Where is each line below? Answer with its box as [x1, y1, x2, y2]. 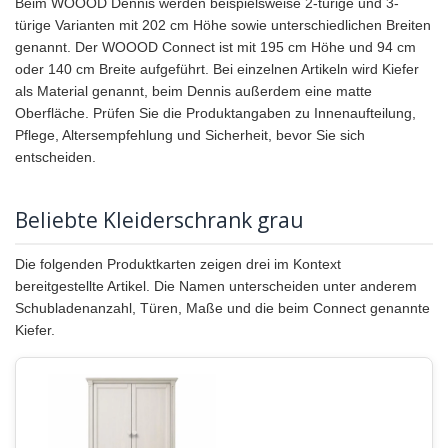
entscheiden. [15, 148, 96, 165]
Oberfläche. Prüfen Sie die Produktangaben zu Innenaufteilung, [15, 104, 416, 121]
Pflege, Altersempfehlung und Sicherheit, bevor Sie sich [15, 126, 365, 143]
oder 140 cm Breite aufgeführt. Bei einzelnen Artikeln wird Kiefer [15, 60, 419, 77]
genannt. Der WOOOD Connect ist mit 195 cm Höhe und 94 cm [15, 38, 416, 55]
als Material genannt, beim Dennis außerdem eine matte [15, 82, 372, 99]
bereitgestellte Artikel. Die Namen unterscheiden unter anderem [15, 277, 417, 294]
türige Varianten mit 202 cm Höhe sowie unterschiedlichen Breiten [15, 16, 431, 33]
